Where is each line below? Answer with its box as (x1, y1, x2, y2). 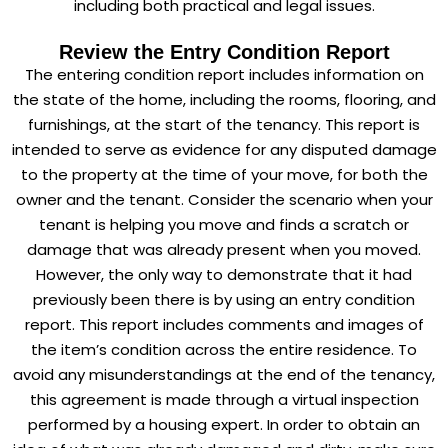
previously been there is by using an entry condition (33, 288, 415, 310)
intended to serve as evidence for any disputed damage (11, 138, 437, 160)
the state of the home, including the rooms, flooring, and (12, 88, 436, 110)
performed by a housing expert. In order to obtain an (28, 413, 420, 435)
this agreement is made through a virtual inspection (29, 388, 419, 410)
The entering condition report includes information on (24, 63, 424, 85)
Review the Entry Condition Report (58, 40, 390, 63)
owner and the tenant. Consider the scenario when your (15, 188, 433, 210)
